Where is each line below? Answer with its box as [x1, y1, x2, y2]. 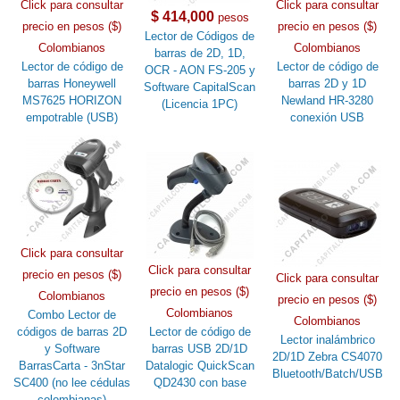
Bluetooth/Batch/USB [271, 366, 383, 380]
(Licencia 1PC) [162, 96, 238, 111]
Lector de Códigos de [145, 29, 255, 43]
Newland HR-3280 [281, 93, 374, 107]
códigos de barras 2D [17, 324, 128, 338]
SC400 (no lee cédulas [13, 375, 131, 389]
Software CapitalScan [144, 79, 256, 94]
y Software [44, 341, 100, 355]
